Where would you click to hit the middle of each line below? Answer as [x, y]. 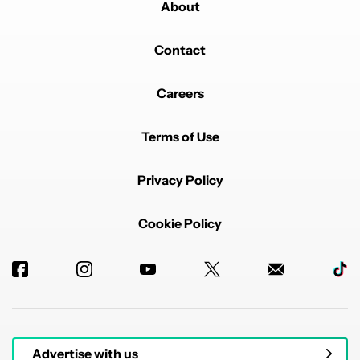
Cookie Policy [180, 224]
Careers [180, 94]
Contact [180, 50]
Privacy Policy [180, 180]
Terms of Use [180, 137]
